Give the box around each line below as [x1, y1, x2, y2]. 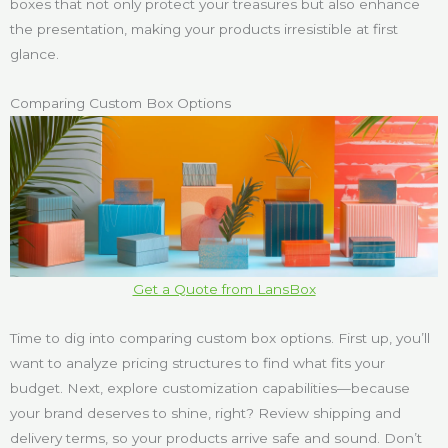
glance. [10, 46, 59, 63]
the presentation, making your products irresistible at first [10, 21, 398, 38]
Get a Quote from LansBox [132, 280, 316, 297]
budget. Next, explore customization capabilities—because [10, 379, 410, 396]
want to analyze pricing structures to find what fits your [10, 354, 385, 371]
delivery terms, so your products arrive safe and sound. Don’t [10, 429, 422, 446]
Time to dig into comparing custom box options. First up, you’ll [10, 329, 430, 346]
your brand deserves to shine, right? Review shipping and [10, 404, 401, 421]
